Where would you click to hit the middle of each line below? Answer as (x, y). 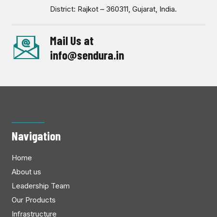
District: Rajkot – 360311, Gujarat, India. (114, 9)
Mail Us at (72, 40)
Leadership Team (41, 186)
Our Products (34, 200)
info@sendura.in (87, 55)
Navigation (36, 136)
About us (26, 172)
